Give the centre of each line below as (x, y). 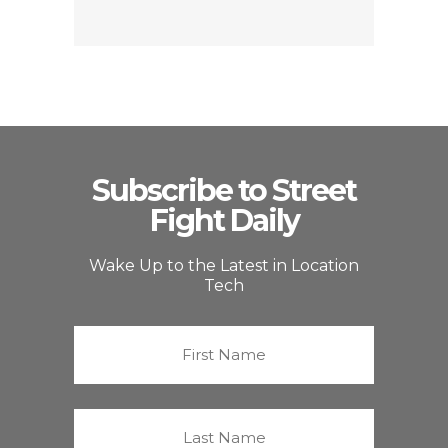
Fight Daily (224, 220)
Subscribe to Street (224, 190)
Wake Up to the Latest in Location (224, 265)
